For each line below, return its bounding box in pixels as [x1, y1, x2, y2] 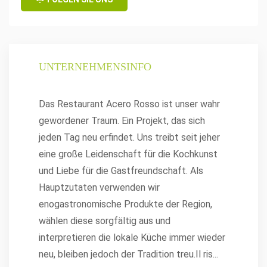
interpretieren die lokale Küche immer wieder [39, 232, 225, 243]
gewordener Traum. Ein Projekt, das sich [39, 115, 205, 126]
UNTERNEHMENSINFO [39, 61, 151, 73]
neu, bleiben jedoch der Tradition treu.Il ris [39, 249, 213, 260]
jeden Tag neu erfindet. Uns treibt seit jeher [39, 132, 220, 143]
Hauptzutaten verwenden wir [39, 182, 160, 193]
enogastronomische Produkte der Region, [39, 198, 212, 210]
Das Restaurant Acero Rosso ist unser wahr [39, 98, 220, 110]
